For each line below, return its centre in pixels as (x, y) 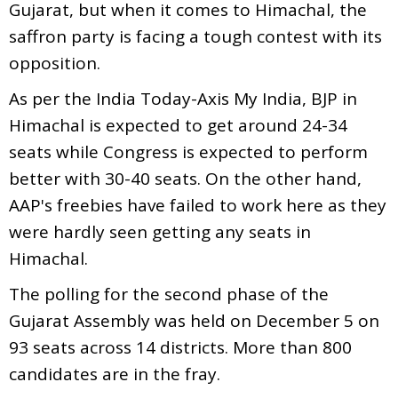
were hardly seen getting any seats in (160, 231)
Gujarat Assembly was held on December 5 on (194, 320)
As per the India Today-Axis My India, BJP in (183, 98)
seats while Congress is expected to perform (188, 151)
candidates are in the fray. (117, 374)
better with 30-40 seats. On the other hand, (185, 178)
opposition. (55, 63)
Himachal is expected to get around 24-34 (178, 125)
